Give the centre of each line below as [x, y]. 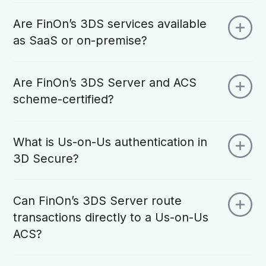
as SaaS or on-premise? [104, 41]
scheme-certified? [64, 99]
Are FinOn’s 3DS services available [110, 24]
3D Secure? [56, 158]
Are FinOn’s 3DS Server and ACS [105, 83]
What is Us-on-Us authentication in [110, 142]
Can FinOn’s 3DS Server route [98, 201]
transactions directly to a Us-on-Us [49, 218]
